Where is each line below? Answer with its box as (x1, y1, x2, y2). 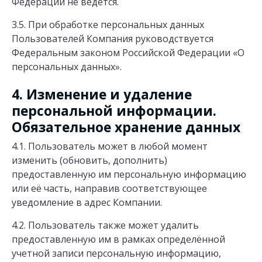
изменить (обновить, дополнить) (12, 154, 167, 167)
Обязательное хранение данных (12, 118, 240, 137)
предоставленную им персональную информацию (12, 168, 246, 181)
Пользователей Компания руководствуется (12, 32, 213, 45)
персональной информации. (12, 101, 216, 120)
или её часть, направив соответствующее (12, 182, 207, 195)
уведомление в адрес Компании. (12, 196, 162, 209)
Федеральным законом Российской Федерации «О (12, 46, 244, 59)
